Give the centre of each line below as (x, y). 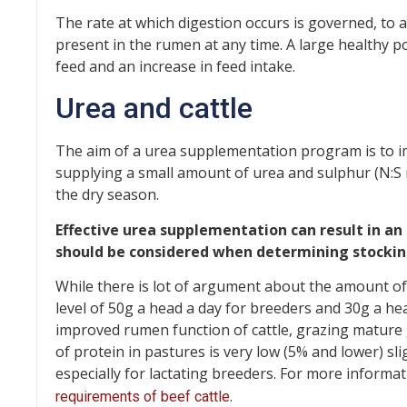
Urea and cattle (154, 109)
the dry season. (107, 195)
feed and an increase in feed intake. (175, 67)
